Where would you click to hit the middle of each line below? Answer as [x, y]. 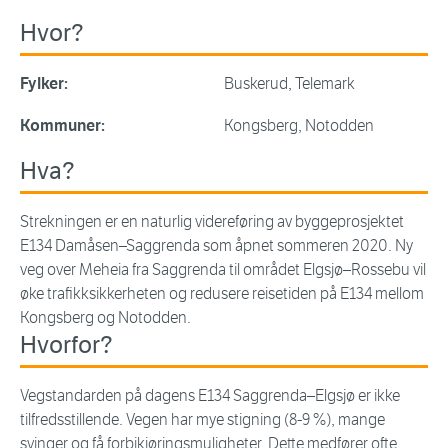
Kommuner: [62, 126]
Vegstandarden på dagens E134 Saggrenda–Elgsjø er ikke [210, 396]
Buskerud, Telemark [289, 84]
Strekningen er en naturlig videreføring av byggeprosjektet [212, 222]
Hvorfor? [66, 345]
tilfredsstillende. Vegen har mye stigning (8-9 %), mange [202, 420]
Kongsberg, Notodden [299, 126]
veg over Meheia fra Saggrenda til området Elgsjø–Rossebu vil [223, 270]
